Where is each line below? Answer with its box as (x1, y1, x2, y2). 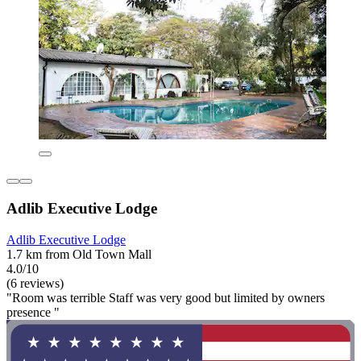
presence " (6, 305, 60, 319)
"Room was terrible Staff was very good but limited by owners (6, 290, 325, 305)
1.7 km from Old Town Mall (6, 247, 151, 261)
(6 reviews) (6, 276, 64, 290)
